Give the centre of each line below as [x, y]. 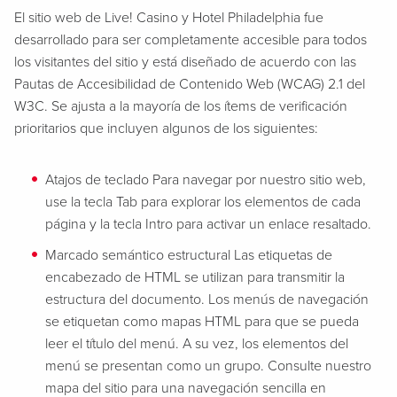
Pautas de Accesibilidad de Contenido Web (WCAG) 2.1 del [190, 84]
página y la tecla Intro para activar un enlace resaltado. [208, 224]
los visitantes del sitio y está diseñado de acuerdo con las [185, 62]
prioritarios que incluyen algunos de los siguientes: [166, 128]
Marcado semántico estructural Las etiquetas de [189, 255]
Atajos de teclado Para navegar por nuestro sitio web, [206, 180]
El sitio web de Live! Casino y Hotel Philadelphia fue [169, 18]
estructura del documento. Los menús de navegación [207, 300]
